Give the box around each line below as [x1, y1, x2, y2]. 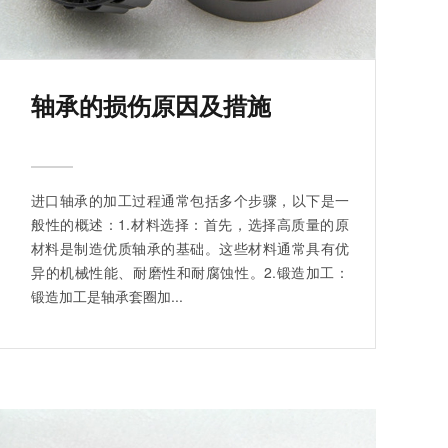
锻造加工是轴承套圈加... [31, 285, 183, 306]
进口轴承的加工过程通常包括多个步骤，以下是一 [31, 189, 349, 210]
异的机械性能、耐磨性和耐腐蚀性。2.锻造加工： [31, 261, 349, 282]
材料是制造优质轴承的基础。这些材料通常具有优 [31, 237, 349, 258]
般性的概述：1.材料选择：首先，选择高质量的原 [31, 213, 349, 234]
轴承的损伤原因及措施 [31, 87, 271, 122]
